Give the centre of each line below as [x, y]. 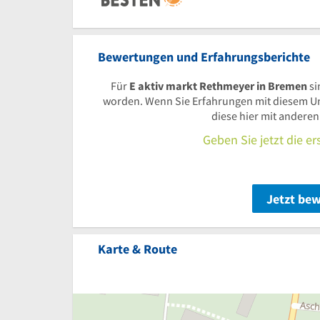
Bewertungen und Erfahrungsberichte [204, 56]
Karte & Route [137, 249]
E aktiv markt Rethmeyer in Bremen [218, 85]
